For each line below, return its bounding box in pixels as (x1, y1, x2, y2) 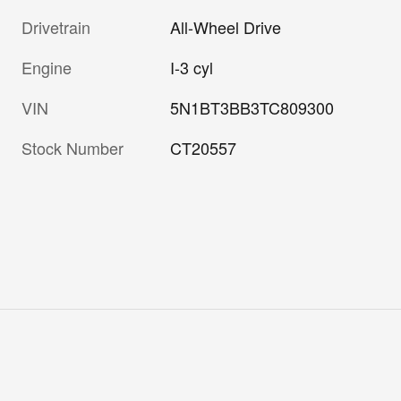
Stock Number (21, 136, 124, 160)
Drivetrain (21, 15, 90, 39)
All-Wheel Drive (170, 15, 282, 39)
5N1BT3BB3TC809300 (170, 96, 335, 120)
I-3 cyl (170, 55, 214, 80)
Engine (21, 55, 72, 80)
